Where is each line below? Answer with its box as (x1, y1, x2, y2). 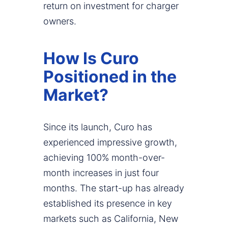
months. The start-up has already (43, 183, 184, 194)
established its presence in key (43, 198, 172, 209)
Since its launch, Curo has (43, 122, 152, 133)
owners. (43, 16, 76, 27)
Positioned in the (43, 67, 177, 87)
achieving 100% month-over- (43, 152, 165, 163)
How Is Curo (43, 48, 139, 69)
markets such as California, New (43, 213, 178, 224)
